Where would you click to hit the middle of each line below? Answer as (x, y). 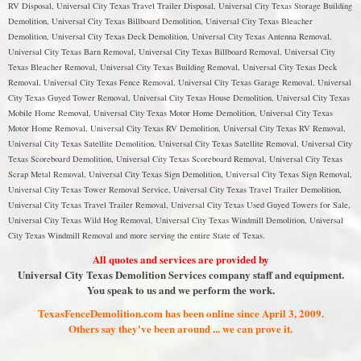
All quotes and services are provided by (180, 259)
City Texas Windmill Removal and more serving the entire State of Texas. (137, 235)
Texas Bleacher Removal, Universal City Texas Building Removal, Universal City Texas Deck (172, 67)
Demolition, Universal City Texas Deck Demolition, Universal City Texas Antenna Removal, (170, 36)
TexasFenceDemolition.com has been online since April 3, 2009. (180, 313)
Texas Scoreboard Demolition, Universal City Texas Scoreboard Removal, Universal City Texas (175, 159)
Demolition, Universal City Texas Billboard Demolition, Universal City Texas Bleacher (160, 21)
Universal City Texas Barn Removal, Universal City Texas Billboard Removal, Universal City (172, 52)
